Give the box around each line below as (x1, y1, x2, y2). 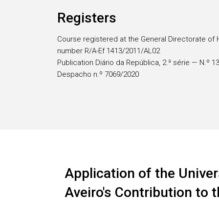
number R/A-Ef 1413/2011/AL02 (57, 46, 160, 55)
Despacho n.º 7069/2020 (57, 70, 139, 79)
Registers (57, 10, 116, 26)
